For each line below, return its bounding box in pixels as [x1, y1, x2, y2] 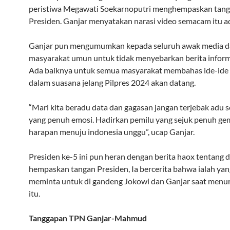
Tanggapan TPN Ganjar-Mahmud [29, 213, 147, 223]
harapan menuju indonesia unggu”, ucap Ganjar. [29, 127, 195, 137]
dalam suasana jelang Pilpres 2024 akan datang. [29, 78, 196, 88]
